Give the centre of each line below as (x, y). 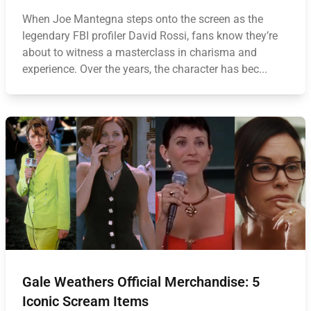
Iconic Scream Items (85, 301)
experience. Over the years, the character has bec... (145, 69)
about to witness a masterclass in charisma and (140, 52)
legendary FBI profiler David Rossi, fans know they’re (150, 36)
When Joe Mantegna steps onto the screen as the (143, 19)
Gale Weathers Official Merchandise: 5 (141, 282)
